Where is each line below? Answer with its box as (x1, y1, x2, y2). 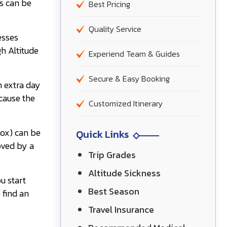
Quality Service (89, 23, 141, 35)
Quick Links (76, 127, 129, 142)
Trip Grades (88, 148, 136, 162)
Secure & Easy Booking (89, 72, 170, 85)
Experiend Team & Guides (89, 48, 180, 60)
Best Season (88, 184, 139, 198)
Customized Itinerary (89, 97, 163, 109)
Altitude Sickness (88, 166, 161, 180)
